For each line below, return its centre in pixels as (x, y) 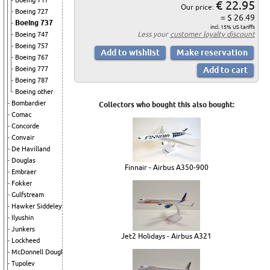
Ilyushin (23, 218)
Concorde (25, 126)
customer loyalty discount (212, 34)
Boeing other (34, 92)
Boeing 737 (34, 23)
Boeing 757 (32, 46)
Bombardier (29, 103)
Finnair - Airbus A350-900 (166, 168)
